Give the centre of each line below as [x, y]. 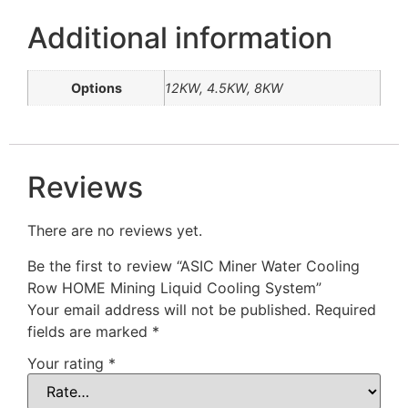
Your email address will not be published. [169, 309]
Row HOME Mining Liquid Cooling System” [174, 287]
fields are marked [90, 331]
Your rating [68, 364]
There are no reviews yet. [115, 231]
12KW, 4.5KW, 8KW [224, 87]
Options [96, 87]
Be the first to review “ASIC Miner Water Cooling [194, 265]
